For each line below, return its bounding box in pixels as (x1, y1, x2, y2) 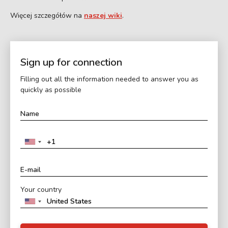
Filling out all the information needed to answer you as (20, 74, 198, 84)
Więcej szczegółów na (10, 10, 84, 20)
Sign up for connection (20, 55, 122, 69)
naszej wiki (84, 10, 122, 20)
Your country (20, 184, 62, 194)
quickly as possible (20, 84, 81, 95)
